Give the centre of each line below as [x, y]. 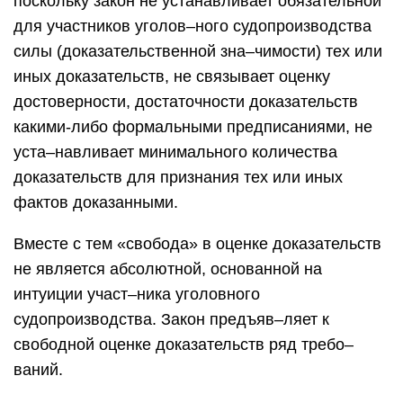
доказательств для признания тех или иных [178, 177]
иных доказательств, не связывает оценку [172, 76]
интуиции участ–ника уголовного [137, 294]
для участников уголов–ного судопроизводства [193, 26]
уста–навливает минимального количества [175, 152]
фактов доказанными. [96, 202]
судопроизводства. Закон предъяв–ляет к [171, 319]
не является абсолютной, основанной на [168, 269]
